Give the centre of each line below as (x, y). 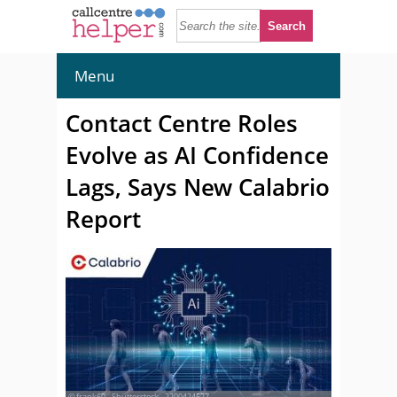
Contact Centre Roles (182, 123)
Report (103, 219)
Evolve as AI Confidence (197, 155)
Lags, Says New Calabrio (198, 187)
